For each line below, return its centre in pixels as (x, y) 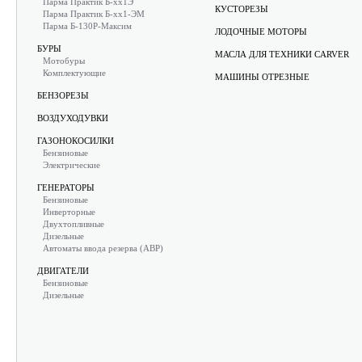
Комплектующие (74, 73)
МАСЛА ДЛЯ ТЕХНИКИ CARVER (282, 54)
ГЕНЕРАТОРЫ (66, 187)
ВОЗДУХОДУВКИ (73, 118)
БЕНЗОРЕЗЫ (63, 95)
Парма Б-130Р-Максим (87, 26)
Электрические (72, 165)
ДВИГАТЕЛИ (63, 271)
